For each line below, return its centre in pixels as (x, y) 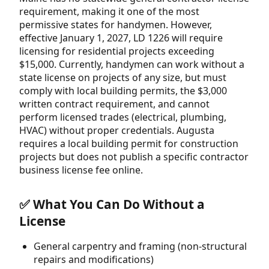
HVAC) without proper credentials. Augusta (117, 130)
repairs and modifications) (94, 260)
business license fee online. (81, 170)
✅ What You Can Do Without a (112, 204)
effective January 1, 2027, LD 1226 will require (121, 38)
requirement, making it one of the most (109, 11)
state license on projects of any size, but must (123, 77)
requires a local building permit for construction (129, 143)
